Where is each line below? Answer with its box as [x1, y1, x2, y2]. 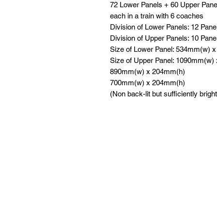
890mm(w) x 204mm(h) [110, 67, 185, 76]
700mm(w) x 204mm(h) [110, 78, 185, 87]
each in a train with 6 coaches [110, 12, 203, 20]
